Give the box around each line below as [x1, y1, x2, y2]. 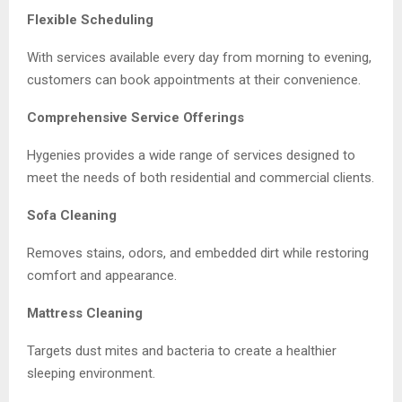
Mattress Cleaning [27, 304, 143, 321]
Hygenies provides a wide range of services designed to [27, 146, 355, 163]
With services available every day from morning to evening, [27, 48, 371, 66]
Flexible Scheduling [27, 11, 153, 28]
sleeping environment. [27, 364, 155, 381]
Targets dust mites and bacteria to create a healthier [27, 342, 336, 359]
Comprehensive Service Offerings [27, 109, 244, 126]
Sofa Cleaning [27, 206, 117, 223]
